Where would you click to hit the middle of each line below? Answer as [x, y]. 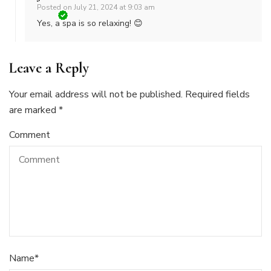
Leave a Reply [49, 68]
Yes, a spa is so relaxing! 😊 [90, 23]
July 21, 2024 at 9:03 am [114, 7]
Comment [30, 135]
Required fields [217, 94]
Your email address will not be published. [96, 94]
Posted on [55, 7]
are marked [34, 110]
